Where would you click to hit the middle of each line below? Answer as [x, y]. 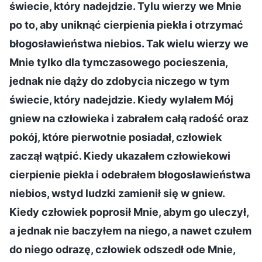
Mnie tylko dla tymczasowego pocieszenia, [118, 62]
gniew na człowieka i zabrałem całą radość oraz [129, 118]
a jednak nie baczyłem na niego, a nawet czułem [130, 230]
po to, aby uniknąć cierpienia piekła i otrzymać [126, 25]
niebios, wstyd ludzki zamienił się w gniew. [117, 193]
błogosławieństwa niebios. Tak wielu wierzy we [129, 43]
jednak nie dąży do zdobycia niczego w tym [119, 81]
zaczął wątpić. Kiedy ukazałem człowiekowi [120, 156]
